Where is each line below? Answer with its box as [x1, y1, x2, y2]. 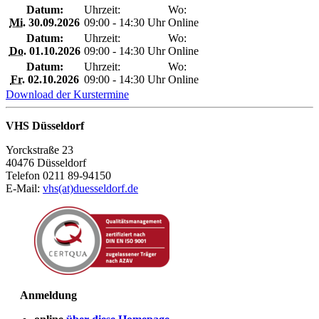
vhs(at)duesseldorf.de [43, 182, 138, 195]
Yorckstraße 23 [6, 144, 73, 157]
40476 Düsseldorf [6, 157, 86, 169]
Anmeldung [6, 289, 77, 302]
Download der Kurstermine [6, 88, 129, 101]
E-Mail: [6, 182, 43, 195]
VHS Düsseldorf [6, 120, 84, 132]
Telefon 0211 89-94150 [6, 169, 111, 182]
